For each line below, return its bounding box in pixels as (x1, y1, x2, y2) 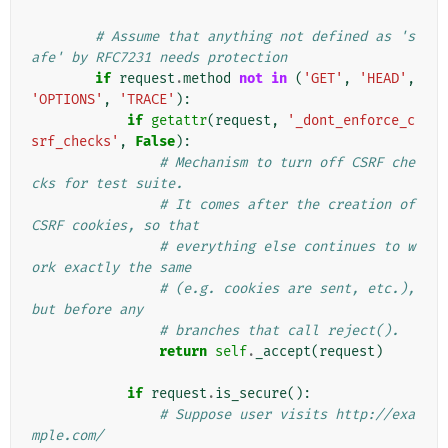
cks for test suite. (31, 175, 183, 193)
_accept (255, 343, 311, 361)
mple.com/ (31, 427, 103, 445)
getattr (151, 112, 207, 130)
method (183, 70, 231, 88)
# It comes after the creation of (159, 196, 415, 214)
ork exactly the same (31, 259, 191, 277)
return (159, 343, 207, 361)
